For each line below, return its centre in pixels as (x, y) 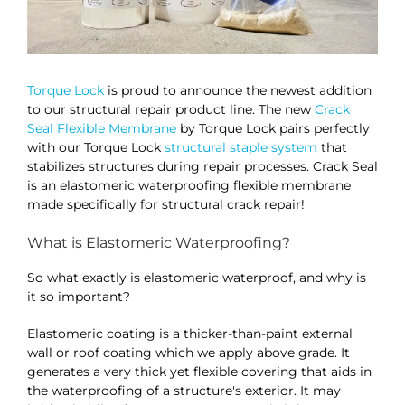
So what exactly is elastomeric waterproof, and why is (196, 278)
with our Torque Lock (95, 148)
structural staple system (240, 148)
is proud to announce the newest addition (237, 91)
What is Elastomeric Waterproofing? (158, 243)
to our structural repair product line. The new (170, 110)
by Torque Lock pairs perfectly (273, 129)
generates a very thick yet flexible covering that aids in (199, 372)
